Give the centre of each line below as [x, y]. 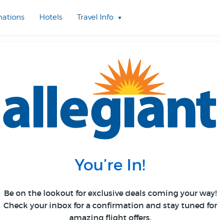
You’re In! [110, 165]
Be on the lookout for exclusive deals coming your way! [110, 193]
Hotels [51, 17]
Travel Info [95, 17]
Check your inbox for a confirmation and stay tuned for [110, 206]
